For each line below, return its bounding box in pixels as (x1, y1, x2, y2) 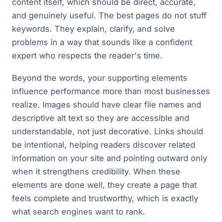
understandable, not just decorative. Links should (12, 126, 203, 136)
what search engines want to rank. (12, 206, 145, 217)
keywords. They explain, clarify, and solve (12, 24, 175, 34)
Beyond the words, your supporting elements (12, 72, 187, 83)
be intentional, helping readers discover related (12, 139, 195, 150)
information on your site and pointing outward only (12, 153, 207, 163)
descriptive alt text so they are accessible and (12, 112, 189, 123)
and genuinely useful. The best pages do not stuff (12, 10, 207, 20)
